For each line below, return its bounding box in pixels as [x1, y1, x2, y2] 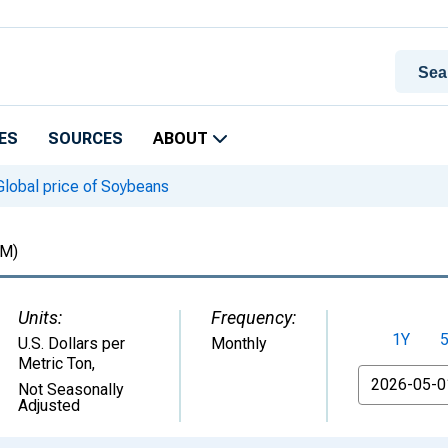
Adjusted [18, 396, 80, 415]
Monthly [211, 334, 267, 353]
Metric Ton [18, 354, 92, 373]
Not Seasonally [18, 380, 124, 399]
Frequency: [211, 307, 296, 328]
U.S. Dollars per [18, 334, 125, 353]
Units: [18, 307, 62, 328]
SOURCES [48, 129, 123, 148]
